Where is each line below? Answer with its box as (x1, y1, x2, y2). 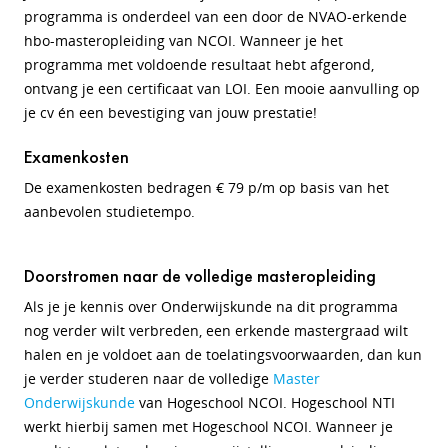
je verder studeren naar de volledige (24, 369, 273, 388)
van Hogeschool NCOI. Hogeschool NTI (135, 393, 395, 412)
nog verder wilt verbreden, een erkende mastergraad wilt (24, 321, 408, 340)
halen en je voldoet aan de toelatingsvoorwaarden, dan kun (24, 345, 422, 364)
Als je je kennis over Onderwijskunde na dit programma (24, 297, 398, 316)
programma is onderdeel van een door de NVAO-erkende (24, 7, 407, 26)
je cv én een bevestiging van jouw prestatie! (24, 103, 317, 122)
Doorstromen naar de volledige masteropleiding (24, 264, 376, 287)
